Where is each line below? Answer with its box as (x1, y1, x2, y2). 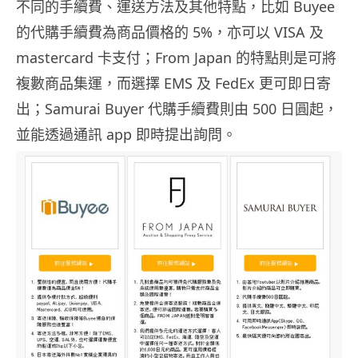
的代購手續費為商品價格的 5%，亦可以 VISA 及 (16, 22, 324, 42)
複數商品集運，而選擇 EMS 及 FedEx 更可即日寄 (16, 73, 331, 93)
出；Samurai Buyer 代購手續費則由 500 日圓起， (16, 98, 338, 118)
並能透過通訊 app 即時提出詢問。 (16, 124, 237, 144)
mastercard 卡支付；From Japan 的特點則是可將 (16, 47, 336, 67)
